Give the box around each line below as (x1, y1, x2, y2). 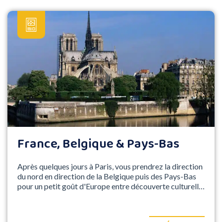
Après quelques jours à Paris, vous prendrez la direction (17, 161, 203, 171)
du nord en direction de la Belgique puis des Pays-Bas (17, 171, 196, 181)
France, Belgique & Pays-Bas (17, 133, 179, 155)
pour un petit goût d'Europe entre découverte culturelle (17, 181, 203, 191)
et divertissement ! (17, 191, 80, 201)
